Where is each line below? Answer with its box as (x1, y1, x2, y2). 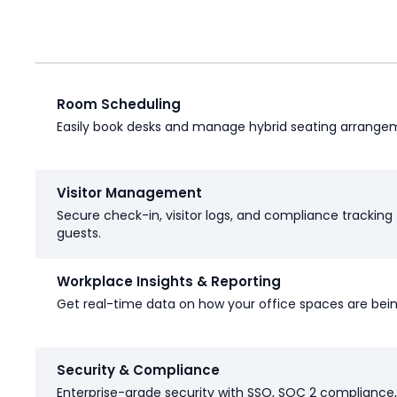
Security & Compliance (57, 361, 220, 380)
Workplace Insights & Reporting (57, 272, 281, 292)
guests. (57, 224, 101, 243)
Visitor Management (57, 183, 202, 203)
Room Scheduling (57, 95, 181, 114)
